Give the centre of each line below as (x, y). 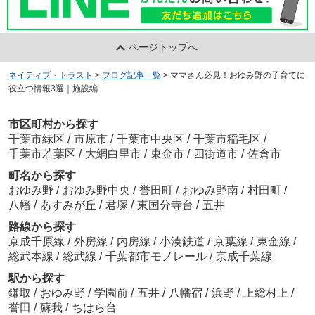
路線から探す (42, 227)
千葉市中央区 (150, 139)
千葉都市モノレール (157, 257)
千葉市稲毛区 (227, 139)
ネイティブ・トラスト (50, 75)
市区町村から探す (53, 124)
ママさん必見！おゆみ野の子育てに (237, 75)
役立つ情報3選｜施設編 (53, 88)
